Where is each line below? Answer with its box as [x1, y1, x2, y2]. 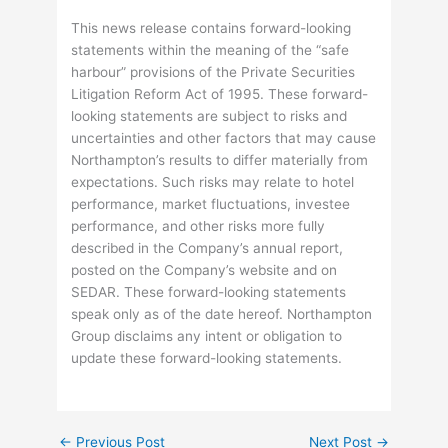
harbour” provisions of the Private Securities [71, 63, 356, 80]
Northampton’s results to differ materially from [71, 151, 369, 168]
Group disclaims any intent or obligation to [71, 327, 343, 344]
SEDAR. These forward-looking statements [71, 283, 347, 300]
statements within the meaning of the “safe [71, 41, 350, 58]
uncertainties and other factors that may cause [71, 129, 377, 146]
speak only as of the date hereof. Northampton [71, 305, 373, 322]
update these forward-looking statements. [71, 349, 343, 366]
